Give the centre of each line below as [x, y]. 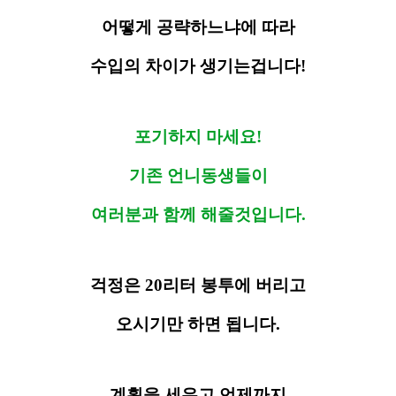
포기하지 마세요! [198, 137]
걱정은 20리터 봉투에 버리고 [198, 286]
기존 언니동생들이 [198, 176]
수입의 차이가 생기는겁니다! [198, 66]
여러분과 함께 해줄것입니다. [198, 215]
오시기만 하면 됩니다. [198, 324]
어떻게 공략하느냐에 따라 [198, 27]
